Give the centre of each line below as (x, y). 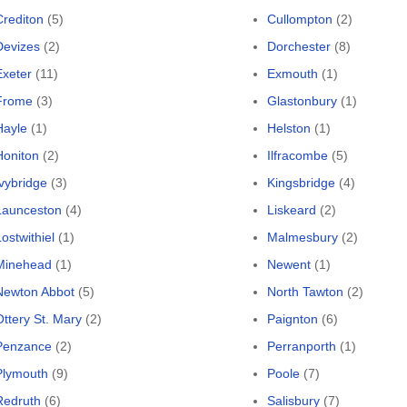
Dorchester (299, 46)
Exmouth (293, 74)
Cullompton (300, 19)
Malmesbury (303, 237)
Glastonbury (302, 101)
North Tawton (305, 292)
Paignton (293, 319)
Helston (289, 128)
